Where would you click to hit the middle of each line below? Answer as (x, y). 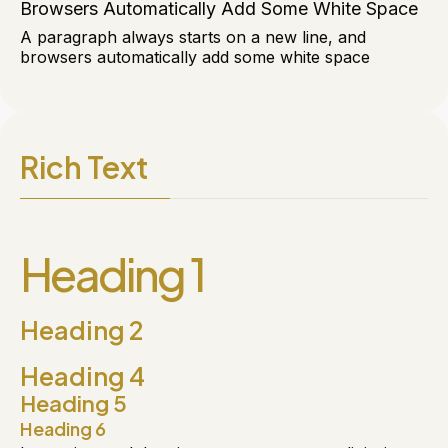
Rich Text (84, 167)
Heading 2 (81, 330)
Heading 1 (112, 273)
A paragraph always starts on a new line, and (193, 37)
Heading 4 (82, 376)
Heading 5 (73, 403)
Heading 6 (63, 428)
